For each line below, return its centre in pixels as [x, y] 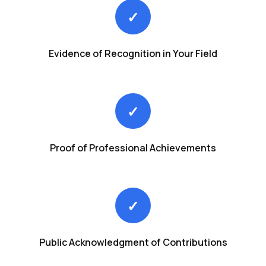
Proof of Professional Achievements [133, 148]
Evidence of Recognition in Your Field [133, 53]
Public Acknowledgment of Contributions [133, 242]
